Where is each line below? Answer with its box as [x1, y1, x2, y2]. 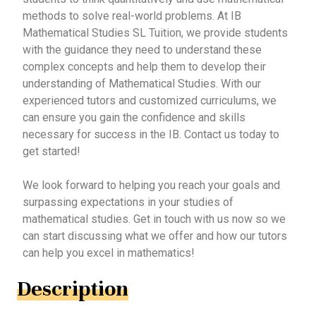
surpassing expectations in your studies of [23, 195, 233, 209]
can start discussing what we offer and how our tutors [23, 229, 287, 243]
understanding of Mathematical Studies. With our [23, 77, 261, 91]
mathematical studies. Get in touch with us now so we [23, 212, 286, 226]
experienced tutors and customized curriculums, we [23, 94, 276, 108]
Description [17, 275, 128, 302]
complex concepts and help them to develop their [23, 60, 266, 74]
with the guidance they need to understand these [23, 43, 262, 57]
